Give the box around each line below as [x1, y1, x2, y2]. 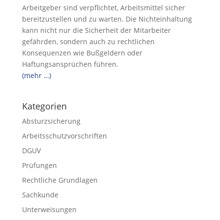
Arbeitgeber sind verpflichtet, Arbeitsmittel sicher [22, 3, 185, 12]
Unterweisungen [22, 205, 77, 214]
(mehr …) [22, 71, 51, 80]
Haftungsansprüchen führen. [22, 59, 118, 69]
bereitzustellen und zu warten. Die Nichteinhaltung [22, 14, 192, 24]
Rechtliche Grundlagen [22, 175, 98, 185]
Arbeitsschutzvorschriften [22, 131, 107, 140]
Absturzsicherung [22, 116, 81, 126]
